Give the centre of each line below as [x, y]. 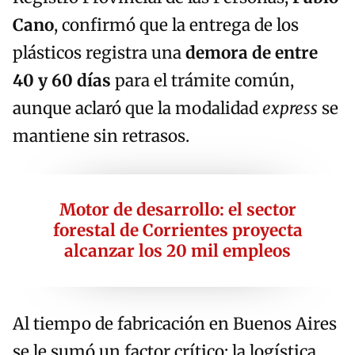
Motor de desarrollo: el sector [177, 210]
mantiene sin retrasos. [101, 137]
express [290, 109]
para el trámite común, [202, 81]
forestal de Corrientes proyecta [177, 231]
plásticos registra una [99, 53]
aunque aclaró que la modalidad [137, 109]
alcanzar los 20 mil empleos [177, 252]
